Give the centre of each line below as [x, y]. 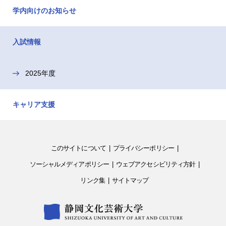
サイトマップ [130, 180]
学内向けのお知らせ [44, 11]
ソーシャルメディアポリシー [69, 164]
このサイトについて [78, 148]
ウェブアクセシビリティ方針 [156, 164]
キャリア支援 [34, 104]
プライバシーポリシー [143, 148]
